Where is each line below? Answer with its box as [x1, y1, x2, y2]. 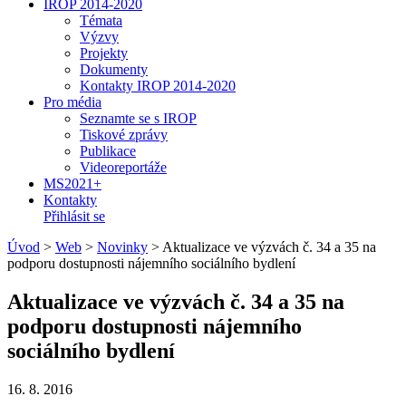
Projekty [80, 45, 128, 61]
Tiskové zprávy [80, 127, 168, 142]
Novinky [97, 239, 148, 255]
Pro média [43, 94, 101, 110]
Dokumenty [80, 62, 148, 77]
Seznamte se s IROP [80, 111, 197, 126]
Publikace [80, 143, 136, 159]
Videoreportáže [80, 159, 167, 175]
